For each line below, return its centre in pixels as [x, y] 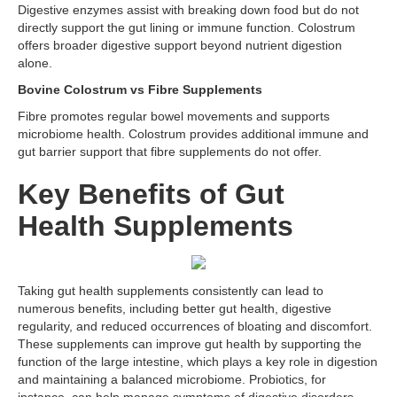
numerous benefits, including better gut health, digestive [175, 308]
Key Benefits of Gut [151, 194]
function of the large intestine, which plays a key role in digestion [198, 362]
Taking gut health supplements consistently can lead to [171, 291]
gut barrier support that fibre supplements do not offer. [170, 152]
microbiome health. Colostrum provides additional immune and [193, 134]
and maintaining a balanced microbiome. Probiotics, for [172, 379]
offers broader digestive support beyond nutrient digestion [180, 45]
